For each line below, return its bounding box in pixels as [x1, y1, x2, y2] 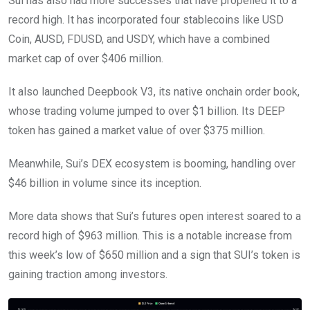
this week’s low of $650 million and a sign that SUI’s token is [8, 248, 300, 262]
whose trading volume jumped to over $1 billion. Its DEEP [8, 104, 285, 118]
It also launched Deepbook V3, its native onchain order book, [8, 84, 300, 98]
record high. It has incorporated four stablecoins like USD [8, 12, 284, 26]
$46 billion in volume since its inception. [8, 176, 204, 190]
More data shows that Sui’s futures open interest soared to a [8, 209, 301, 223]
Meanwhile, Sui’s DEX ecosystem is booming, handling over [8, 156, 295, 170]
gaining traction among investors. [8, 267, 167, 281]
